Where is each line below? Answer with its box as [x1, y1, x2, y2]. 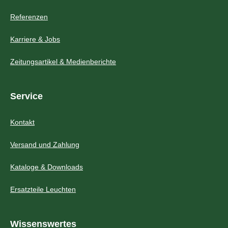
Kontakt [10, 118, 35, 126]
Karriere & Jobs [10, 35, 60, 43]
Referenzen [10, 12, 48, 21]
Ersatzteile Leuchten [10, 185, 76, 193]
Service [10, 90, 43, 101]
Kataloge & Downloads [10, 162, 83, 171]
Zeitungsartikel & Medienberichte [10, 57, 116, 66]
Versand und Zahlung [10, 140, 79, 149]
